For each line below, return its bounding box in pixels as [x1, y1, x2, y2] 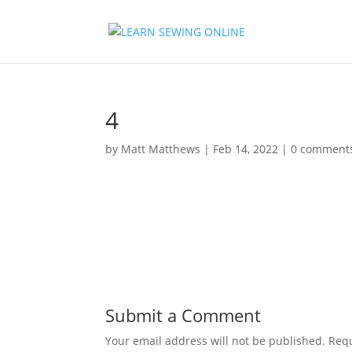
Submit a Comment [105, 303, 262, 327]
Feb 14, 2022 [213, 141, 279, 156]
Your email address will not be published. [105, 333, 326, 348]
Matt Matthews [121, 141, 201, 156]
